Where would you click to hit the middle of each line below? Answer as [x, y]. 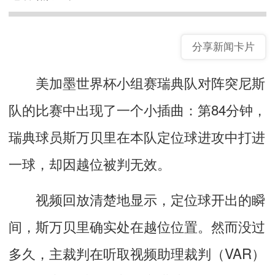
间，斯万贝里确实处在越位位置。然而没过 [137, 226]
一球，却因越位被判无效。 [90, 163]
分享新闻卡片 [223, 47]
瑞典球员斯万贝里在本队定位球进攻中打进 [137, 136]
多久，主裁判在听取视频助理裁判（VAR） [137, 253]
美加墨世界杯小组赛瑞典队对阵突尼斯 [137, 82]
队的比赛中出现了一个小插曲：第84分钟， [137, 109]
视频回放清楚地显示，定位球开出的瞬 [137, 199]
